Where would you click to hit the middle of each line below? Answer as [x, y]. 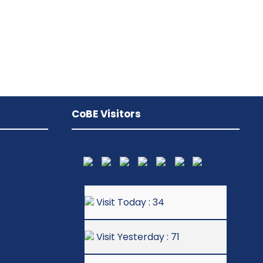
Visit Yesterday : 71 [137, 237]
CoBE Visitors [106, 114]
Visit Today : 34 [129, 202]
